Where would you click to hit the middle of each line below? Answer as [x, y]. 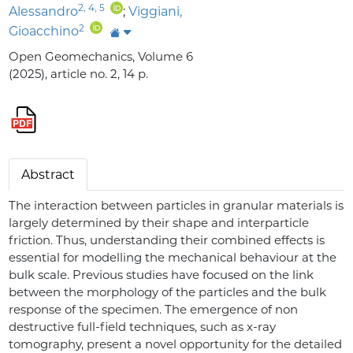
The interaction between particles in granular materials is [176, 205]
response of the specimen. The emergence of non [154, 309]
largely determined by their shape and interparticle [159, 222]
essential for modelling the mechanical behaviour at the [173, 257]
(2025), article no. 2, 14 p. [79, 73]
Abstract [48, 174]
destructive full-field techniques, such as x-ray [143, 326]
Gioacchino [44, 32]
